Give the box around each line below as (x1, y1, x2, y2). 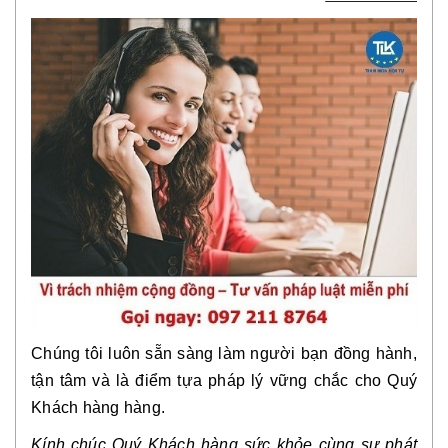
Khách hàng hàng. (31, 398, 165, 416)
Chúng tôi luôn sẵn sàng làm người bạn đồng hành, (31, 344, 417, 362)
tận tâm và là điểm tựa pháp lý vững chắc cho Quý (31, 371, 417, 389)
